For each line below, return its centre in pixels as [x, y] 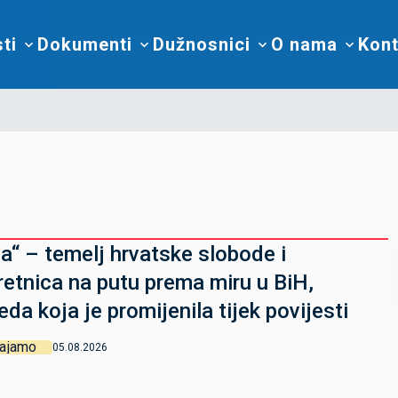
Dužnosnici [202, 44]
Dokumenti [85, 44]
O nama [304, 44]
